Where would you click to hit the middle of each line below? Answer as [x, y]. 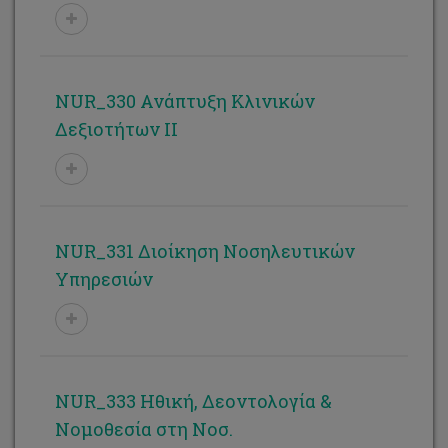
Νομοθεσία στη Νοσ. [144, 429]
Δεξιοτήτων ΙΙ [116, 129]
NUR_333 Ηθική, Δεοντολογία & [193, 401]
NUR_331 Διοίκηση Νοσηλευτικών [205, 251]
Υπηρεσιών [104, 279]
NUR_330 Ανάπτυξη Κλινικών [185, 101]
